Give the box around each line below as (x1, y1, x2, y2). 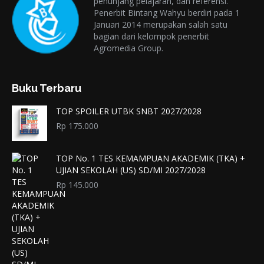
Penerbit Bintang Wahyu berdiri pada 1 (94, 7, 240, 18)
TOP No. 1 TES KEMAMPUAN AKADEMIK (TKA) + (56, 153, 245, 164)
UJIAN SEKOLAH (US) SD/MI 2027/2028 (56, 164, 206, 176)
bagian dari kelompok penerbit (94, 31, 210, 42)
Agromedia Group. (94, 42, 164, 54)
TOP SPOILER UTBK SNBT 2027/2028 (56, 105, 202, 117)
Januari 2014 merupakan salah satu (94, 19, 228, 30)
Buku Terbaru (12, 82, 81, 95)
